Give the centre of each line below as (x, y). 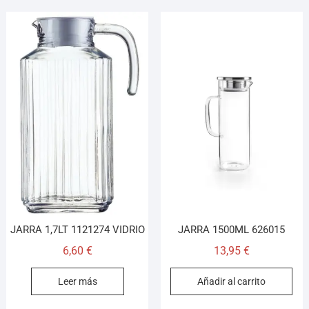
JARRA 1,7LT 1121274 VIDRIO (77, 230)
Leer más (77, 282)
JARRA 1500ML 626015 (232, 230)
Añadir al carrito (232, 282)
